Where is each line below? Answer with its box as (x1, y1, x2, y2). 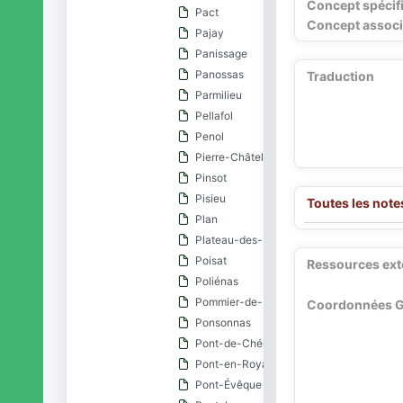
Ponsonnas (195, 316, 252, 329)
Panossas (195, 67, 245, 81)
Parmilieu (195, 88, 243, 102)
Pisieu (195, 192, 227, 205)
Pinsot (195, 171, 228, 184)
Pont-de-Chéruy (195, 336, 280, 350)
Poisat (195, 254, 228, 267)
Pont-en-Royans (195, 357, 281, 371)
